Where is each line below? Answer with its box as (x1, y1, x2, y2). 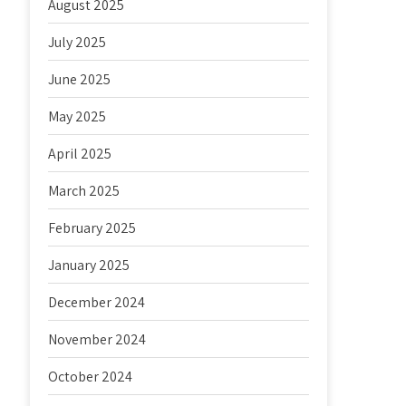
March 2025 (48, 181, 121, 200)
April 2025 (48, 144, 112, 163)
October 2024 (48, 367, 133, 386)
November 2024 (48, 330, 147, 349)
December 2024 (48, 293, 146, 312)
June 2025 (48, 70, 111, 89)
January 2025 (48, 256, 130, 275)
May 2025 (48, 107, 107, 126)
